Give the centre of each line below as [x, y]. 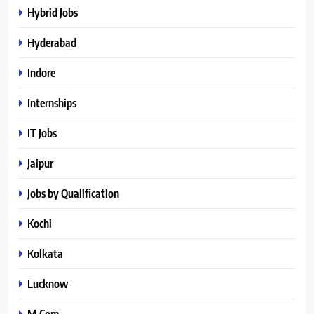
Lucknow [48, 283]
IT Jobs [42, 132]
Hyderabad [52, 42]
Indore [41, 72]
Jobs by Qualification [73, 193]
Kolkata [45, 253]
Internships [52, 102]
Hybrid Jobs [53, 12]
